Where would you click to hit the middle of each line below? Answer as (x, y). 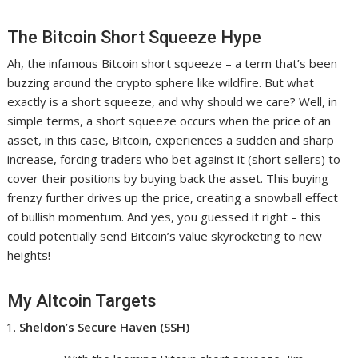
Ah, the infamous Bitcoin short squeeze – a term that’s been (173, 64)
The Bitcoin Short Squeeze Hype (135, 38)
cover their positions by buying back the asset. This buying (168, 179)
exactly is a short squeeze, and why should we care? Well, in (173, 102)
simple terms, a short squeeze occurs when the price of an (169, 121)
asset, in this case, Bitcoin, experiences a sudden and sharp (171, 140)
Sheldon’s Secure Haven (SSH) (105, 327)
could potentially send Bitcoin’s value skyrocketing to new (165, 236)
